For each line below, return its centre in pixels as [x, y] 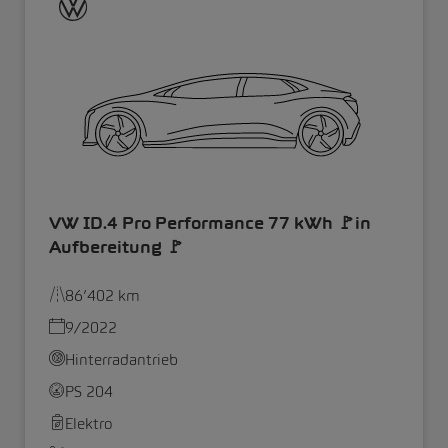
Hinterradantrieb [121, 359]
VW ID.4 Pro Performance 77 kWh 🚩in [210, 222]
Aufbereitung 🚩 [116, 246]
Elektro [88, 423]
